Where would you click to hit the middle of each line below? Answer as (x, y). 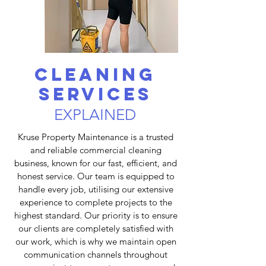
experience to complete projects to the (96, 202)
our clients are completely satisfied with (96, 228)
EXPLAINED (95, 115)
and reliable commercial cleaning (96, 150)
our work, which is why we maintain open (96, 241)
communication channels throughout (96, 254)
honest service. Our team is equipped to (96, 176)
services (95, 94)
